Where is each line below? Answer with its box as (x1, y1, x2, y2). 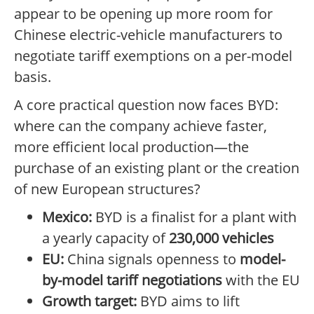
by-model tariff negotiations (42, 271, 222, 290)
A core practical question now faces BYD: (14, 95, 278, 115)
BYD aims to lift (137, 292, 240, 311)
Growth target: (42, 292, 137, 311)
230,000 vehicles (169, 228, 274, 248)
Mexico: (42, 207, 92, 227)
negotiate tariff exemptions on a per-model (14, 46, 292, 66)
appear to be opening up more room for (14, 4, 273, 24)
